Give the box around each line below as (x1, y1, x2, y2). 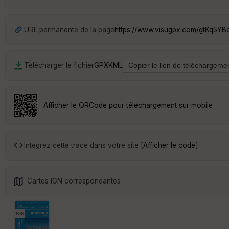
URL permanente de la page (24, 25, 114, 34)
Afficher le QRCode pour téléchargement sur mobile (43, 101, 213, 109)
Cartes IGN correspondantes (27, 176, 121, 185)
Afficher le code (143, 141, 195, 149)
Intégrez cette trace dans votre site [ (24, 141, 143, 149)
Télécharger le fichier (24, 61, 94, 70)
